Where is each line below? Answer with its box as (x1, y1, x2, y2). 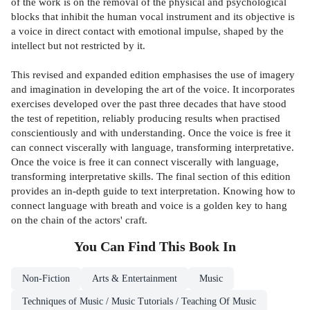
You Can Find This (74, 239, 189, 254)
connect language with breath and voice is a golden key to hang (11, 199, 287, 211)
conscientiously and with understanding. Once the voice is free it (11, 126, 291, 138)
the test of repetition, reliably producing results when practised (11, 111, 280, 124)
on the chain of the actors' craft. (11, 213, 147, 226)
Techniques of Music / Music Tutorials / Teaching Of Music (22, 295, 256, 307)
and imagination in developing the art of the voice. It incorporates (11, 82, 295, 95)
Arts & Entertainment (92, 273, 177, 284)
